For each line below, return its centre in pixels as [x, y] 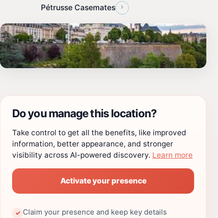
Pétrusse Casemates [78, 8]
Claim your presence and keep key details [95, 212]
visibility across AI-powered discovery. [82, 155]
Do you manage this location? [84, 113]
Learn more [173, 155]
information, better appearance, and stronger [93, 144]
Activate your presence [103, 181]
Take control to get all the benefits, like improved [99, 132]
